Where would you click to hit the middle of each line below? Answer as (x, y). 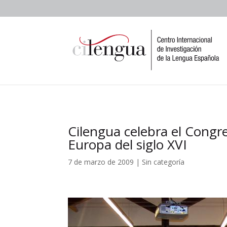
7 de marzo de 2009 (101, 162)
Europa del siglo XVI (128, 144)
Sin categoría (163, 162)
